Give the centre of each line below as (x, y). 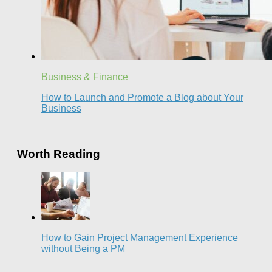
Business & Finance (85, 76)
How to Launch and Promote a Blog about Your (142, 97)
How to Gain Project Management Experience (140, 238)
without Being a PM (83, 249)
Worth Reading (59, 154)
